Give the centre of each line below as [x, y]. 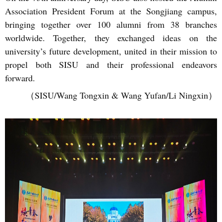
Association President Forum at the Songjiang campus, [111, 11]
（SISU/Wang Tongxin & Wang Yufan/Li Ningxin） [121, 95]
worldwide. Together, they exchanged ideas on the [111, 38]
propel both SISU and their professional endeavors [111, 64]
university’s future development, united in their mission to [111, 51]
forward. [20, 78]
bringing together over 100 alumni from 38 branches [111, 24]
